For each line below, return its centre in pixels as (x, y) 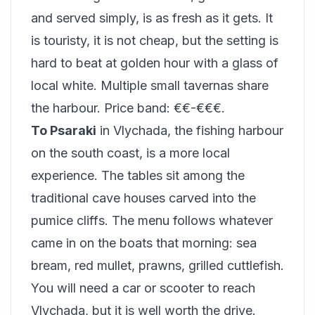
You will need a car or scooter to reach (143, 288)
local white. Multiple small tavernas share (150, 85)
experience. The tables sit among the (138, 175)
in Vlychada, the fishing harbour (190, 130)
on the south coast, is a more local (130, 153)
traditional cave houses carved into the (143, 198)
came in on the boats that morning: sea (144, 243)
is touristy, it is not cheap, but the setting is (155, 40)
